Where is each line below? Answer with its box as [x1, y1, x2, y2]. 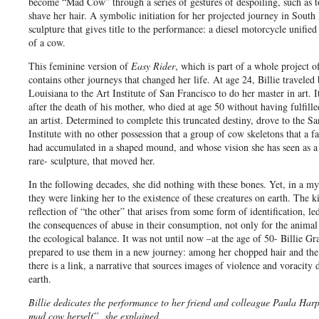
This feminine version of [28, 58, 131, 73]
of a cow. [28, 35, 66, 49]
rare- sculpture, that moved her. [28, 153, 155, 167]
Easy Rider [131, 58, 175, 73]
